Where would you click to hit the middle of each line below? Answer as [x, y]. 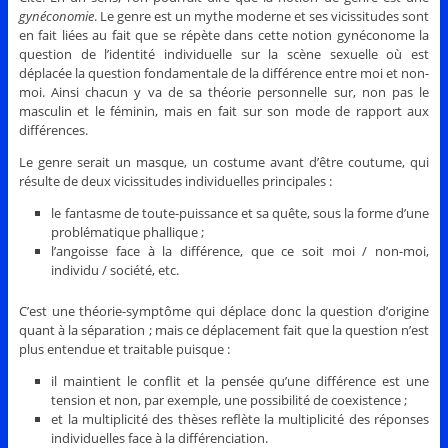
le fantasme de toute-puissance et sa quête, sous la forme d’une [240, 213]
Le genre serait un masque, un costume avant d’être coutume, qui [224, 162]
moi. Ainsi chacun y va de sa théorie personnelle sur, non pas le [224, 92]
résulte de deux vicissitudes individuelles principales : [175, 181]
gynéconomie [56, 16]
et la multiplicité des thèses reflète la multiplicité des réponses [240, 418]
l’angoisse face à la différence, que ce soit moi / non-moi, [240, 251]
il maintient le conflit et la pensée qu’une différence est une [240, 380]
